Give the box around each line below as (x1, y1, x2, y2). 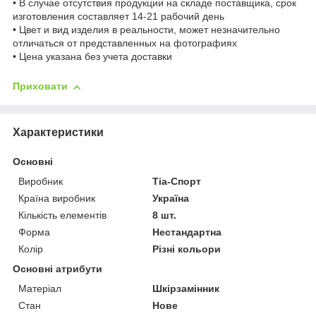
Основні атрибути (13, 263, 102, 275)
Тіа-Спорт (152, 176, 202, 188)
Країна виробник (18, 193, 95, 205)
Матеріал (18, 283, 61, 295)
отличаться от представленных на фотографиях (13, 37, 237, 49)
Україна (152, 193, 190, 205)
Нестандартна (152, 226, 222, 238)
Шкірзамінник (152, 283, 220, 295)
